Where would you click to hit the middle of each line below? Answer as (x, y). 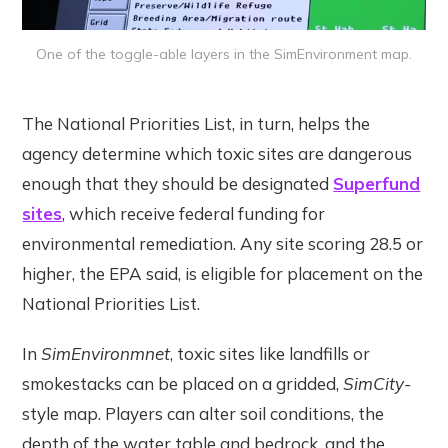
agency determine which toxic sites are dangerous (217, 153)
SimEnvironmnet (106, 353)
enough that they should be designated (178, 183)
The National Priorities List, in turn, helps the (196, 123)
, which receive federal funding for (194, 213)
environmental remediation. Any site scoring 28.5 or (223, 243)
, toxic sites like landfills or (270, 353)
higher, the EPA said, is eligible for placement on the (223, 273)
